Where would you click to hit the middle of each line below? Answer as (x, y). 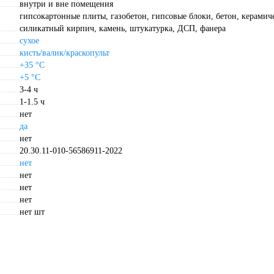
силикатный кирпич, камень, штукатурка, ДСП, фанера (123, 29)
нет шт (32, 212)
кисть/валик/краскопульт (65, 53)
